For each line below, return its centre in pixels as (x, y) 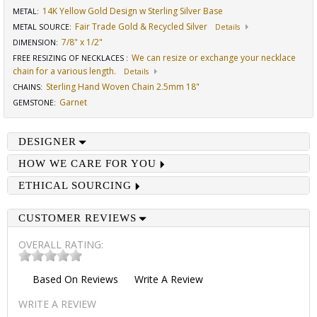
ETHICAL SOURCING (75, 185)
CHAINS (27, 87)
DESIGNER (47, 142)
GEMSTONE (33, 103)
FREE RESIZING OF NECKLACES (69, 58)
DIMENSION (34, 42)
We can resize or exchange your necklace (214, 58)
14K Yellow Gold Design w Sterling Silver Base (133, 11)
